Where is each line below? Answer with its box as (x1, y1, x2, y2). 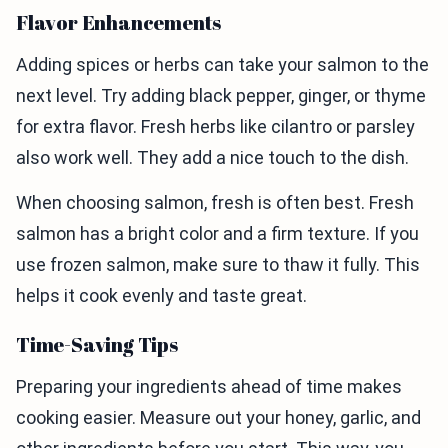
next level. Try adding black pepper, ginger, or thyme (16, 85, 426, 106)
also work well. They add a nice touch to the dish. (16, 147, 409, 168)
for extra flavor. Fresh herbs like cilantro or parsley (16, 116, 415, 137)
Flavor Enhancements (16, 9, 222, 36)
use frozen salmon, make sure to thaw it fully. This (16, 254, 420, 275)
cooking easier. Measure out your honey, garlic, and (16, 407, 421, 428)
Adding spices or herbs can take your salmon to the (16, 54, 429, 75)
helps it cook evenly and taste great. (16, 285, 307, 306)
